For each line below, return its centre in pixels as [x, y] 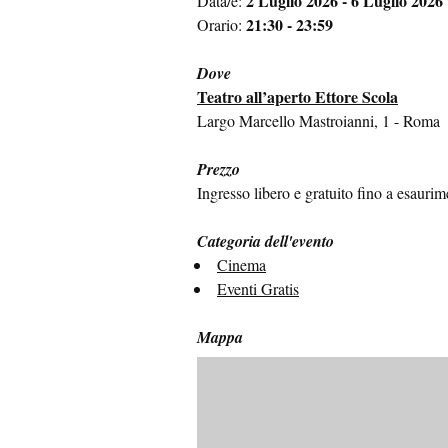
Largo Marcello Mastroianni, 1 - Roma [318, 121]
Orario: [221, 25]
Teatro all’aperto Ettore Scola [297, 97]
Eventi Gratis [258, 289]
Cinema [241, 265]
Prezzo [218, 169]
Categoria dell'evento [265, 241]
